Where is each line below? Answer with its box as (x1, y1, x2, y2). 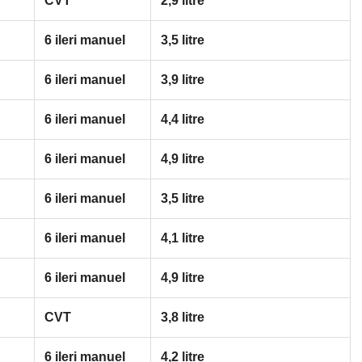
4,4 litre (161, 112, 204, 126)
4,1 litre (161, 230, 204, 245)
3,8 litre (161, 309, 204, 324)
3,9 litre (161, 72, 204, 86)
